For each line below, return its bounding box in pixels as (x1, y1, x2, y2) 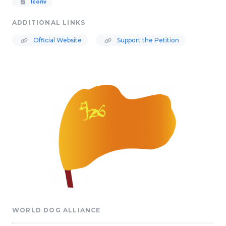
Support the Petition (116, 36, 179, 44)
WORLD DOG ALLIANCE (12, 206, 101, 214)
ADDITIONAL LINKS (12, 19, 86, 26)
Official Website (32, 36, 82, 44)
